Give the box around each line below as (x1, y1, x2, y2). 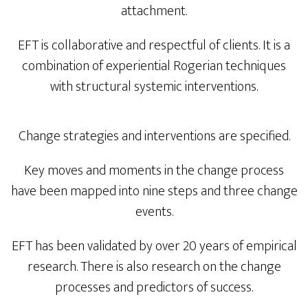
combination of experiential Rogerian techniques (22, 54, 286, 78)
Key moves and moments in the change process (24, 159, 284, 182)
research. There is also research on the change (27, 255, 281, 278)
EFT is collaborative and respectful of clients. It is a (18, 34, 290, 57)
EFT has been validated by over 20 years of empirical (11, 234, 297, 258)
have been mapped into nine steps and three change (10, 179, 298, 203)
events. (135, 200, 173, 223)
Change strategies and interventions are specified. (18, 124, 290, 148)
